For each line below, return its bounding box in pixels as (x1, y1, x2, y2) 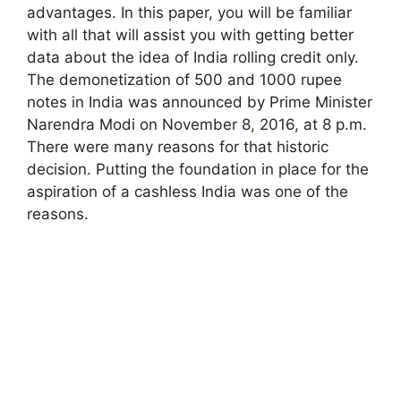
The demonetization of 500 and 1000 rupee (27, 70, 342, 89)
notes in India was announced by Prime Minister (27, 92, 372, 111)
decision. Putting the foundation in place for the (27, 159, 369, 178)
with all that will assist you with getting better (27, 25, 354, 44)
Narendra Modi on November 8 (27, 115, 251, 133)
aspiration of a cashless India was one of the (27, 182, 348, 200)
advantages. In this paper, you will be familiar (27, 3, 352, 21)
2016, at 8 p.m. (255, 115, 367, 133)
